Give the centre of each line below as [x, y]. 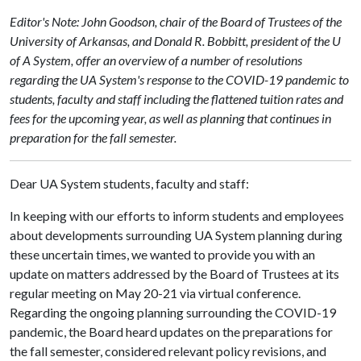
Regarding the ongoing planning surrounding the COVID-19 [173, 312]
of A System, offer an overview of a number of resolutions [156, 60]
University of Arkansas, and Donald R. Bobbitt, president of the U [175, 40]
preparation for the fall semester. [93, 137]
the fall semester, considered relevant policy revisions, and [168, 351]
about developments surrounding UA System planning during [176, 234]
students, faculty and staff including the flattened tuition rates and [176, 98]
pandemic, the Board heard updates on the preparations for [171, 331]
